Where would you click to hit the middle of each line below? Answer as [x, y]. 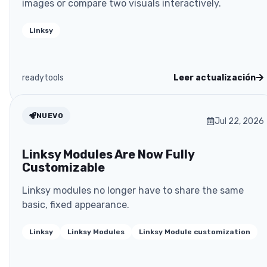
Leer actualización [215, 77]
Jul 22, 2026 [239, 121]
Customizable [63, 167]
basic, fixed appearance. [76, 204]
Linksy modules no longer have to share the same [133, 190]
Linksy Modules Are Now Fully [108, 154]
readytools [43, 77]
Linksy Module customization [195, 232]
